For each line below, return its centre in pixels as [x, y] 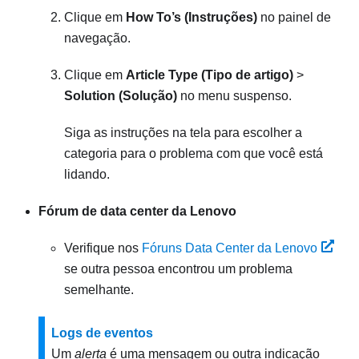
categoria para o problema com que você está [194, 153]
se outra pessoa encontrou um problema [178, 269]
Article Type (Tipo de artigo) [210, 75]
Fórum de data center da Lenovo [137, 211]
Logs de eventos [102, 333]
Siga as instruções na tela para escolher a [183, 133]
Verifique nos [103, 248]
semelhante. [99, 290]
